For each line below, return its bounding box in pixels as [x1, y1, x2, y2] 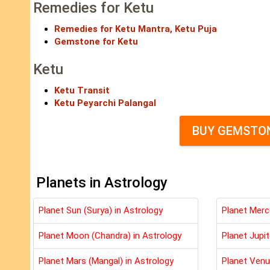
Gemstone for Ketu [54, 36, 138, 48]
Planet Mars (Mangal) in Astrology [39, 256, 174, 267]
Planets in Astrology [36, 174, 168, 192]
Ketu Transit [54, 85, 110, 96]
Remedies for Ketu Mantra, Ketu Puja [54, 24, 217, 35]
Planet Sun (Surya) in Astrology [39, 205, 163, 216]
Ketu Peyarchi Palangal [54, 98, 156, 109]
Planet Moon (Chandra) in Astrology [39, 230, 181, 242]
